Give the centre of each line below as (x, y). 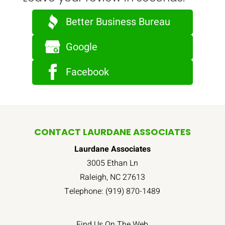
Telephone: (85, 192)
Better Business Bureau (118, 22)
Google (81, 47)
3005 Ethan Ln (112, 163)
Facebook (87, 72)
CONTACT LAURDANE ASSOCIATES (112, 132)
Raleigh (93, 178)
